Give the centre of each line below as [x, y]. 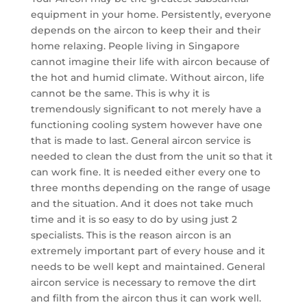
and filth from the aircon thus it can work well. [146, 298]
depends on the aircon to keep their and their [146, 30]
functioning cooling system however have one [146, 125]
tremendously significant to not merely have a [146, 109]
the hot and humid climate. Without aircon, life [147, 78]
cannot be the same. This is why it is [120, 94]
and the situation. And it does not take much [142, 204]
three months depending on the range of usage [150, 188]
